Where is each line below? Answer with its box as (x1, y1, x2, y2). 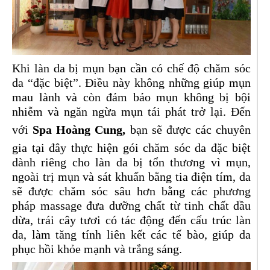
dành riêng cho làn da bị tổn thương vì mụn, (12, 155, 251, 169)
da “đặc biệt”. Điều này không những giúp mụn (12, 76, 251, 89)
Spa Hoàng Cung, (33, 123, 126, 136)
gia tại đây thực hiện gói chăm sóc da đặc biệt (12, 141, 251, 154)
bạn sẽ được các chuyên (125, 123, 251, 136)
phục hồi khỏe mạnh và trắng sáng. (12, 242, 182, 256)
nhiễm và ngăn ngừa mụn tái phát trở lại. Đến (12, 105, 251, 118)
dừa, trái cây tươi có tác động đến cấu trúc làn (12, 213, 251, 227)
